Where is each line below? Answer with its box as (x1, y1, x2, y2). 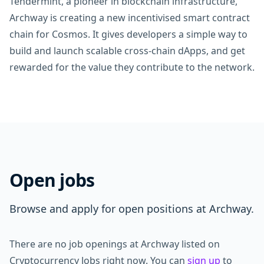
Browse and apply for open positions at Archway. (9, 202, 254, 216)
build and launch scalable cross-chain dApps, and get (9, 44, 245, 57)
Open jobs (9, 168, 95, 192)
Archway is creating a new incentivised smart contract (9, 11, 250, 24)
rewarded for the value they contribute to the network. (9, 61, 255, 74)
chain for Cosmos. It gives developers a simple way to (9, 28, 247, 41)
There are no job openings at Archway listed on (9, 237, 220, 250)
